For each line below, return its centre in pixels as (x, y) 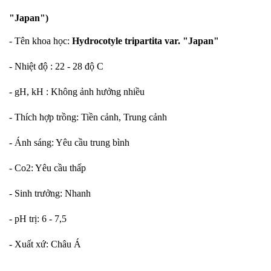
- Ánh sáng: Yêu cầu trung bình (69, 142)
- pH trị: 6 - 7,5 (38, 219)
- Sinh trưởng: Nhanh (50, 193)
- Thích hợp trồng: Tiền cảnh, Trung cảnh (88, 117)
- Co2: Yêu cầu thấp (47, 168)
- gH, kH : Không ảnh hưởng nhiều (77, 92)
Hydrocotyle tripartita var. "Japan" (144, 41)
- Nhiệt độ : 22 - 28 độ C (56, 66)
